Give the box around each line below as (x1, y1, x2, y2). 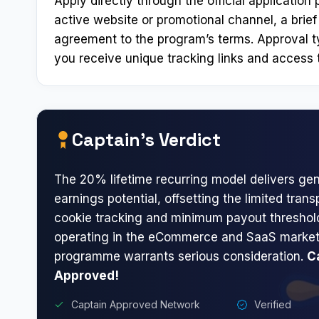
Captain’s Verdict (72, 127, 221, 151)
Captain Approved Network (71, 298, 200, 310)
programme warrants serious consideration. (54, 249, 307, 263)
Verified (254, 298, 292, 310)
